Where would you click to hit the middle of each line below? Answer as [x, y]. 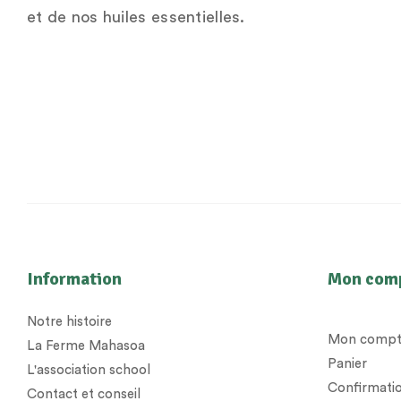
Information [74, 279]
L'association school [89, 371]
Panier [347, 364]
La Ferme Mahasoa [86, 346]
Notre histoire [69, 322]
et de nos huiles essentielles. [136, 17]
